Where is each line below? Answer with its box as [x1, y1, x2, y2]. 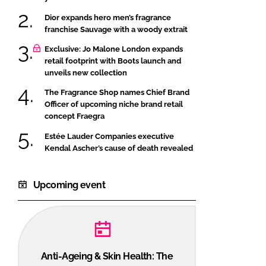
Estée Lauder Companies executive [45, 131, 174, 141]
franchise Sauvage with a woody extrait [45, 24, 188, 34]
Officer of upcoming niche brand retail [45, 100, 183, 109]
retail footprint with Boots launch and [45, 56, 181, 65]
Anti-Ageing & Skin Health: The [40, 250, 173, 262]
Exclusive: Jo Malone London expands [45, 44, 183, 53]
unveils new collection [45, 68, 127, 77]
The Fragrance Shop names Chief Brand [45, 88, 189, 97]
